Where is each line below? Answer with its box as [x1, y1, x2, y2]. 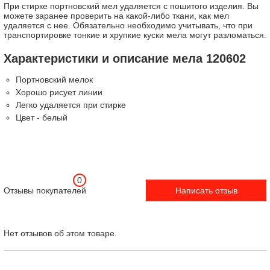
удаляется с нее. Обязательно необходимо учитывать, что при [4, 20, 253, 31]
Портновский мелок [16, 75, 93, 85]
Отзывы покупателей [4, 186, 86, 196]
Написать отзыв [175, 186, 237, 196]
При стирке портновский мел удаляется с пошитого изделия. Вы [4, 1, 259, 11]
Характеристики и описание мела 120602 [4, 52, 246, 66]
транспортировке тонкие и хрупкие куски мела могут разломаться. [4, 30, 266, 40]
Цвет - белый [16, 113, 67, 123]
